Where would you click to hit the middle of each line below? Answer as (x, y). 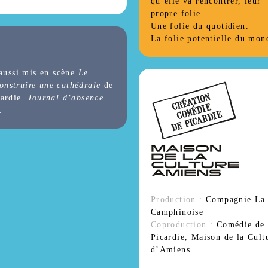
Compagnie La (234, 200)
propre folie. (177, 13)
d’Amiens (170, 250)
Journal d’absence (66, 98)
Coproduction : (182, 225)
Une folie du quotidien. (200, 26)
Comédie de (239, 225)
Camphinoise (177, 212)
